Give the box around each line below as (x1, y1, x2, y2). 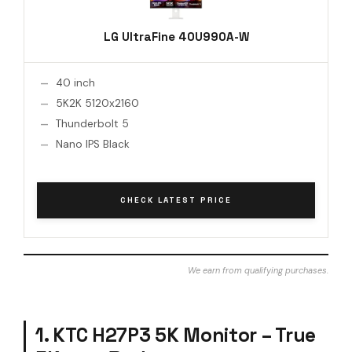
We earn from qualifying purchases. (188, 264, 328, 276)
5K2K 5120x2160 (56, 96, 139, 110)
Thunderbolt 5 (56, 116, 129, 130)
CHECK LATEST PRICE (120, 194, 232, 205)
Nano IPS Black (56, 137, 130, 151)
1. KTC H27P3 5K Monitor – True (35, 322, 317, 347)
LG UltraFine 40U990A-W (103, 28, 249, 44)
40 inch (56, 75, 95, 90)
